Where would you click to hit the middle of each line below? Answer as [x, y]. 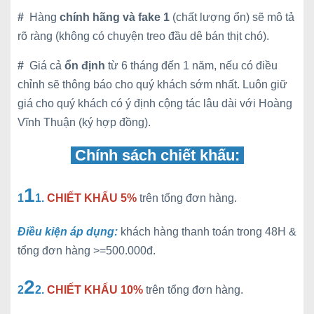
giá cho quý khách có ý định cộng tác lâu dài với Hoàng [155, 103]
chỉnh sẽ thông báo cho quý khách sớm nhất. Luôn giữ [152, 84]
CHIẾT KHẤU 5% [92, 198]
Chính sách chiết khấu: [159, 155]
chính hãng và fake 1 [115, 17]
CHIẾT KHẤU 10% [95, 290]
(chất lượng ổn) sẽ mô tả [232, 17]
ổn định [85, 66]
